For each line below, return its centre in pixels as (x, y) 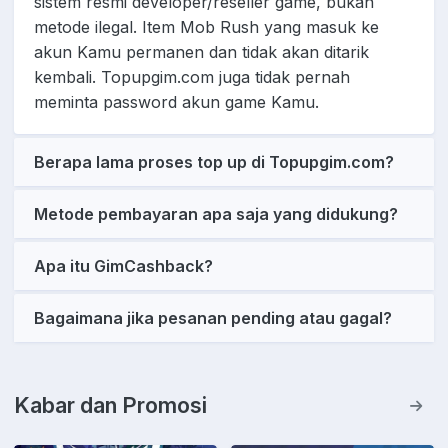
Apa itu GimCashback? (123, 265)
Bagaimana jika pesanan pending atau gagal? (213, 317)
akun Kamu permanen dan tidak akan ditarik (201, 52)
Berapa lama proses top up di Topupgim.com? (214, 161)
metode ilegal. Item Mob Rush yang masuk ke (206, 27)
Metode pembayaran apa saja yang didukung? (216, 213)
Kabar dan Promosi (110, 404)
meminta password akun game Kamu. (176, 102)
